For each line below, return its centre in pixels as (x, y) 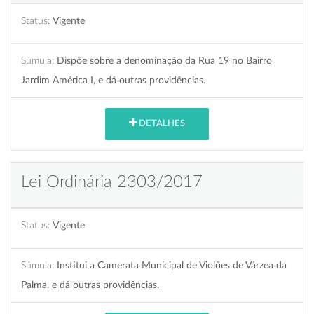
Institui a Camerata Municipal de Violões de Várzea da (172, 265)
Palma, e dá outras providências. (90, 285)
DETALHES (161, 124)
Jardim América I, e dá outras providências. (113, 80)
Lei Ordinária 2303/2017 (112, 182)
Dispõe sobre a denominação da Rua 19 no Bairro (164, 60)
